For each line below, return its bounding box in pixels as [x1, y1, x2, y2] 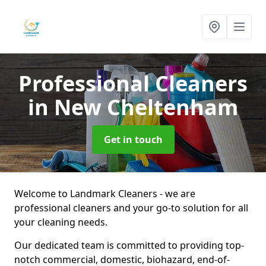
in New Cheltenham [28, 93, 238, 122]
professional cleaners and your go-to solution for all [14, 201, 248, 214]
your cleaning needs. [14, 216, 107, 229]
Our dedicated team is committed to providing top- [14, 239, 244, 252]
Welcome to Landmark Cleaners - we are [14, 187, 195, 200]
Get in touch [103, 133, 163, 146]
